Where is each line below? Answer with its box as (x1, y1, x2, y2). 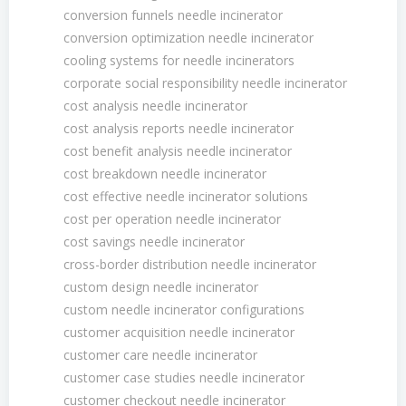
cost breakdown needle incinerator (63, 165, 266, 182)
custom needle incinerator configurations (63, 301, 304, 318)
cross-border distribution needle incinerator (63, 256, 316, 273)
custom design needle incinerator (63, 278, 258, 295)
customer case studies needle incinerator (63, 369, 304, 386)
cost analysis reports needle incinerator (63, 120, 294, 137)
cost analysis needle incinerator (63, 97, 247, 114)
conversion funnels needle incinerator (63, 6, 283, 24)
